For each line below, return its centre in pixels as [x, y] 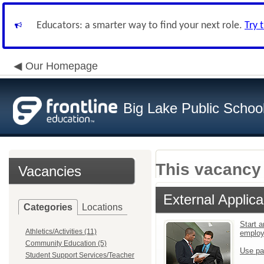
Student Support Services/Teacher [80, 255]
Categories [48, 207]
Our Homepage [62, 66]
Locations [102, 207]
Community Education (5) [66, 243]
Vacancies [50, 171]
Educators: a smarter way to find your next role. [141, 26]
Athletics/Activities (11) [61, 232]
